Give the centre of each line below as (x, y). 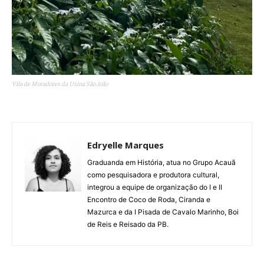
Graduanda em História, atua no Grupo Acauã (161, 162)
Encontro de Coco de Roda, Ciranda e (149, 199)
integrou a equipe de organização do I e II (155, 187)
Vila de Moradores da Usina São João (60, 83)
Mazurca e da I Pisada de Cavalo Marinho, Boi (163, 212)
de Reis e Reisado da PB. (128, 224)
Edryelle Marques (126, 145)
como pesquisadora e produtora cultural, (153, 174)
